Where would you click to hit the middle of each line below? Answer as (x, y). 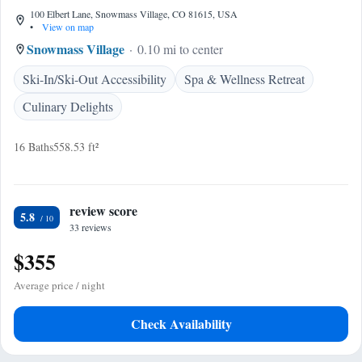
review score (103, 210)
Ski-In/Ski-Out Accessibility (95, 79)
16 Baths (34, 147)
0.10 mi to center (180, 49)
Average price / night (59, 285)
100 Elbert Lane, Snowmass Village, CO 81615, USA (134, 14)
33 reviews (90, 227)
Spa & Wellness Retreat (244, 79)
